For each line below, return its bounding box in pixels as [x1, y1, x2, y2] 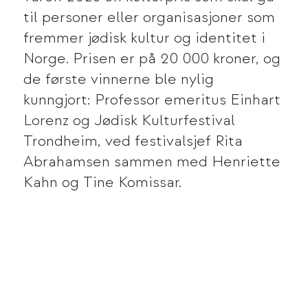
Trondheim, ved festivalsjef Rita [23, 131, 243, 151]
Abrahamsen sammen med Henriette [23, 152, 281, 172]
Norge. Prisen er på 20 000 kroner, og [23, 49, 281, 69]
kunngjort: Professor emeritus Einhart [23, 90, 281, 110]
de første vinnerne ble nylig [23, 69, 214, 89]
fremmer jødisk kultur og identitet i [23, 28, 266, 48]
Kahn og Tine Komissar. [23, 173, 182, 192]
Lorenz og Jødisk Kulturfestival [23, 111, 236, 131]
